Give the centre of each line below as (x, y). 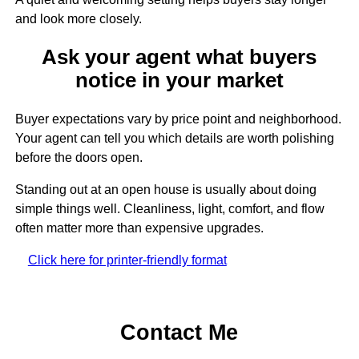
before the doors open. (79, 157)
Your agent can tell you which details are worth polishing (174, 138)
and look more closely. (78, 19)
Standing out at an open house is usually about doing (165, 189)
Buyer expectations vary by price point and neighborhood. (178, 119)
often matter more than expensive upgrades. (139, 228)
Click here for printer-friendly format (127, 260)
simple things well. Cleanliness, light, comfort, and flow (169, 208)
